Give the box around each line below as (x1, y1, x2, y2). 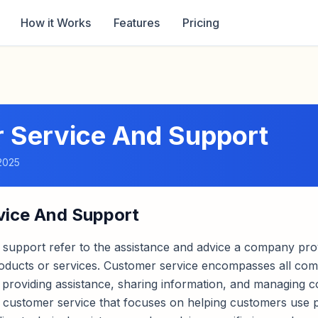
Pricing (182, 16, 219, 30)
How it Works (21, 16, 91, 30)
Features (114, 16, 160, 30)
